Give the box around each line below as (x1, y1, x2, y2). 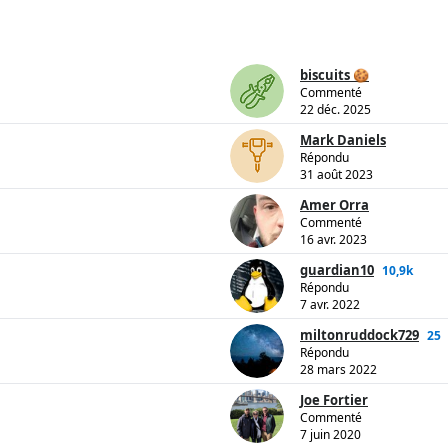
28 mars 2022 (300, 361, 377, 379)
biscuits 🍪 (300, 66, 369, 85)
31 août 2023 (300, 166, 373, 184)
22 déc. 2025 (300, 101, 371, 119)
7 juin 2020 (300, 426, 361, 444)
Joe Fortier (300, 391, 368, 410)
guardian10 (300, 261, 374, 280)
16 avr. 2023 (300, 231, 367, 249)
